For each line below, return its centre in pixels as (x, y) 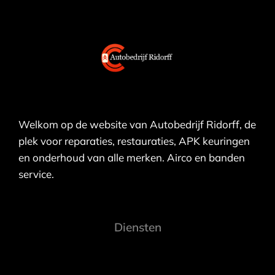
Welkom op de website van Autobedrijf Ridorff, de (137, 124)
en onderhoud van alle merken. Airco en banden (132, 157)
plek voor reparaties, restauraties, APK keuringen (134, 141)
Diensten (137, 227)
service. (36, 174)
